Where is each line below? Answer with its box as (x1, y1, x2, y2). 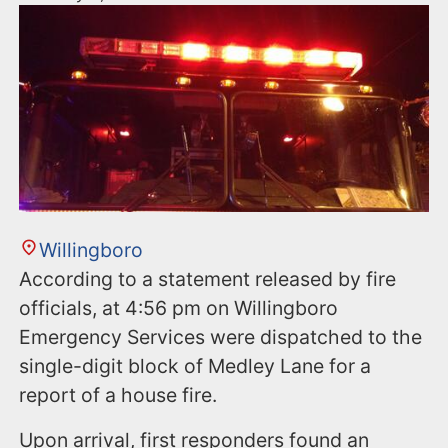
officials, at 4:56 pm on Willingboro (19, 296, 339, 321)
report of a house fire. (19, 383, 218, 408)
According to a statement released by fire (19, 267, 397, 292)
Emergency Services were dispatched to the (19, 325, 423, 350)
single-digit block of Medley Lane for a (19, 354, 372, 379)
